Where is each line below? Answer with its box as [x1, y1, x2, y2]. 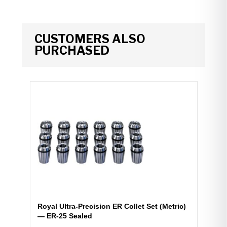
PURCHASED [34, 43, 109, 58]
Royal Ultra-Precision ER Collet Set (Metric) [37, 202, 186, 210]
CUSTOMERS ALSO [34, 31, 145, 46]
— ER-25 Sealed [37, 211, 92, 220]
